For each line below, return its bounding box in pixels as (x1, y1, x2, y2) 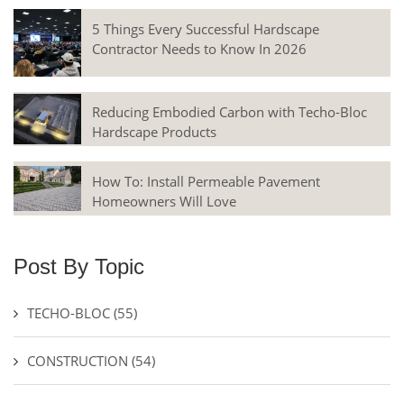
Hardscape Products (92, 123, 216, 141)
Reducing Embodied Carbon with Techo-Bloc (92, 103, 367, 121)
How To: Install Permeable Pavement (92, 172, 320, 190)
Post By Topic (14, 254, 144, 279)
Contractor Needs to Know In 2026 (92, 40, 307, 58)
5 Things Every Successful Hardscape (92, 20, 319, 38)
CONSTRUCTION (27, 352, 132, 370)
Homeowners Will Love (92, 192, 236, 210)
